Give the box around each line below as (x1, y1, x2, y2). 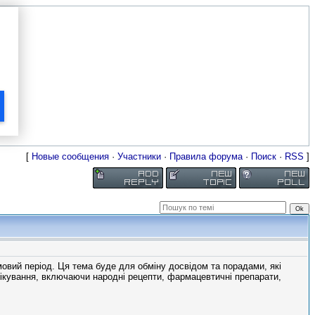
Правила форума (169, 151, 243, 162)
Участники (117, 151, 161, 162)
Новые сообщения (32, 151, 109, 162)
